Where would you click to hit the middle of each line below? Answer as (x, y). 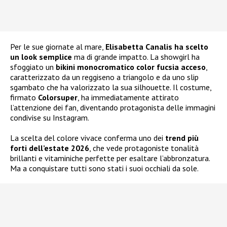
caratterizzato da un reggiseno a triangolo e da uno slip (104, 77)
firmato (24, 98)
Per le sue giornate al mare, (58, 47)
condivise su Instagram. (50, 118)
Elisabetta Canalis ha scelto (157, 47)
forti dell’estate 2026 (50, 148)
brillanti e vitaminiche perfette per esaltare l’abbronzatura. (110, 158)
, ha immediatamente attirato (128, 98)
